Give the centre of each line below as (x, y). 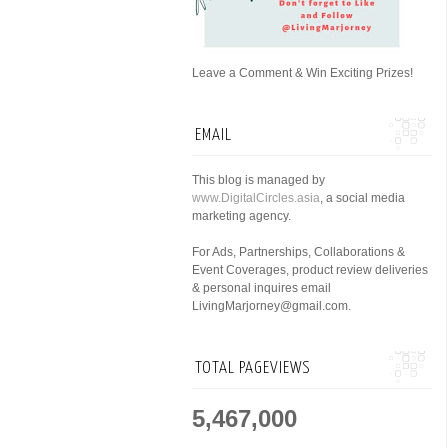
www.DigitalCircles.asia (256, 198)
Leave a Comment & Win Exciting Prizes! (302, 73)
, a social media (362, 198)
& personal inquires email (261, 288)
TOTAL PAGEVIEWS (253, 368)
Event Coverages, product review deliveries (310, 270)
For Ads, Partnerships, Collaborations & (298, 252)
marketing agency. (241, 216)
